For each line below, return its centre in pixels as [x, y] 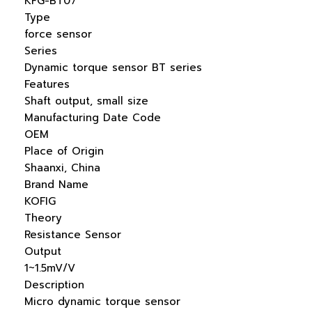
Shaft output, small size [86, 101]
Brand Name [56, 185]
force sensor [58, 34]
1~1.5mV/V [50, 268]
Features [47, 84]
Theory [43, 218]
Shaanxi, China [62, 168]
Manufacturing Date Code [93, 118]
